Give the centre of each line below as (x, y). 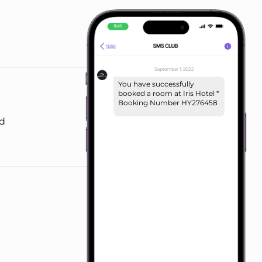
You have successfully (156, 84)
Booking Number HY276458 (168, 102)
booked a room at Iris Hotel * (169, 93)
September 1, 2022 (174, 69)
